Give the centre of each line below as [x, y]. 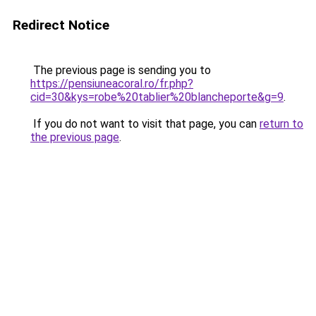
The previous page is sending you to [121, 70]
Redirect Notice [61, 25]
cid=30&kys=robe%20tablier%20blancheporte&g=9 [157, 97]
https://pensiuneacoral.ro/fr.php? [112, 84]
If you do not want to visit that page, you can [145, 124]
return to [281, 124]
